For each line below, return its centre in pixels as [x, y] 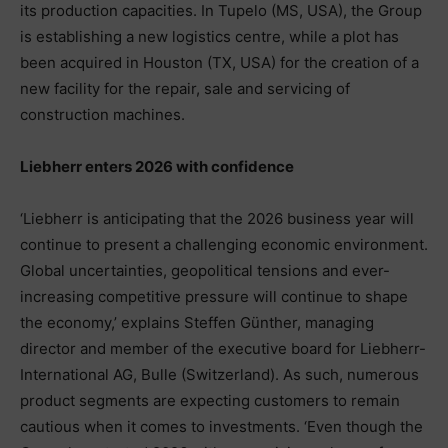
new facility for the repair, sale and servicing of [185, 88]
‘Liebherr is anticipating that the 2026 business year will [217, 218]
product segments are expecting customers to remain [210, 400]
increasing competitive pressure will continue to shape [214, 296]
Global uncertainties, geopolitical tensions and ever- [205, 270]
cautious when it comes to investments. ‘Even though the [221, 426]
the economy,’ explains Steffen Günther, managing [197, 322]
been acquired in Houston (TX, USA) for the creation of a [219, 62]
